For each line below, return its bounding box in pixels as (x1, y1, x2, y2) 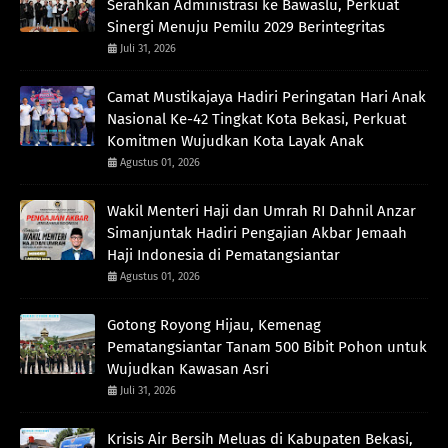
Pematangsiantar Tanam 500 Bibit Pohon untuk (107, 338, 427, 357)
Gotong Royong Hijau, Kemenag (107, 316, 321, 335)
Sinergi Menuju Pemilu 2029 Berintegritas (107, 18, 385, 37)
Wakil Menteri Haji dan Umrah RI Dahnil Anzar (107, 202, 416, 221)
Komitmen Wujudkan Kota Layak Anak (107, 132, 364, 151)
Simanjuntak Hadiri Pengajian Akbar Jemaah (107, 224, 407, 243)
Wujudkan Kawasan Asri (107, 360, 269, 379)
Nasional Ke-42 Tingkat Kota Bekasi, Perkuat (107, 110, 406, 129)
